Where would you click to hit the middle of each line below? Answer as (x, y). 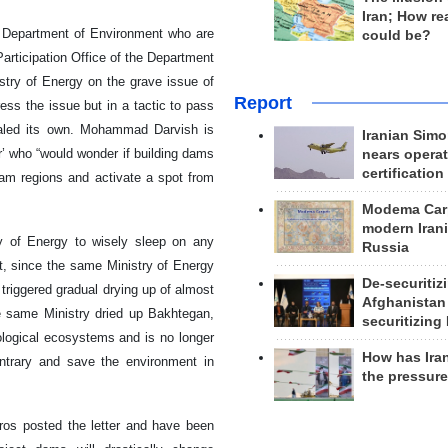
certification (402, 173)
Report (262, 102)
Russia (385, 247)
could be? (396, 35)
